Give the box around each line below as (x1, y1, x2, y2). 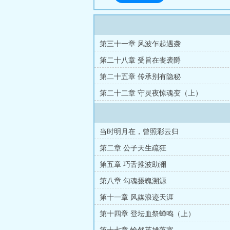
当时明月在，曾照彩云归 (100, 128, 179, 136)
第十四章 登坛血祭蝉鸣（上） (100, 210, 195, 218)
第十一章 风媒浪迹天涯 (100, 194, 174, 201)
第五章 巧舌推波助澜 (100, 161, 166, 168)
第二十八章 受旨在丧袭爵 (100, 56, 181, 64)
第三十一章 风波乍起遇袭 (100, 40, 181, 48)
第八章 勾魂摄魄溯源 (100, 177, 166, 185)
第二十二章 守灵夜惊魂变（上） (100, 89, 202, 97)
